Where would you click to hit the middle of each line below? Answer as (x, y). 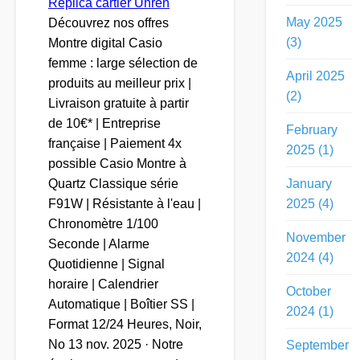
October (309, 292)
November (316, 238)
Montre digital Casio (105, 43)
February (312, 130)
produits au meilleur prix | (120, 84)
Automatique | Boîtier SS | (121, 305)
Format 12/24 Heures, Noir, (125, 325)
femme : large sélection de (123, 63)
